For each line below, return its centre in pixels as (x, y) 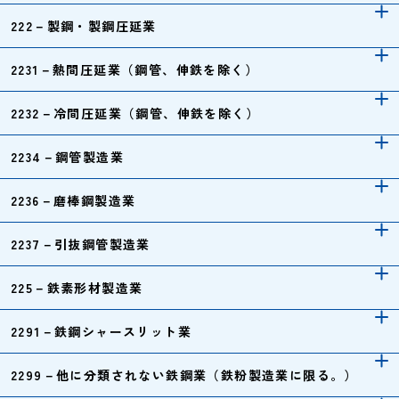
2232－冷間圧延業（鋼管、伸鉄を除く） (135, 113)
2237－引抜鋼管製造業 (81, 244)
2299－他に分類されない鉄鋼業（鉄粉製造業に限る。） (184, 375)
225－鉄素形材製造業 (77, 288)
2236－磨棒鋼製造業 (73, 200)
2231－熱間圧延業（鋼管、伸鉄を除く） (134, 69)
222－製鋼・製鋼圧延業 (84, 26)
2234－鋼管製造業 (68, 157)
